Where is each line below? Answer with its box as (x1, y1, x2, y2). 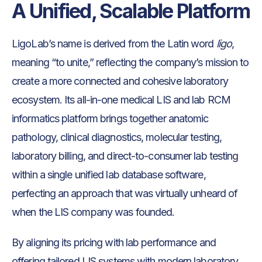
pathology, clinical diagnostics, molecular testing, (12, 130, 222, 143)
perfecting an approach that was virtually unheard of (12, 187, 238, 199)
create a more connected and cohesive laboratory (12, 74, 228, 87)
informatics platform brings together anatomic (12, 112, 209, 125)
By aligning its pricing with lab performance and (12, 236, 216, 249)
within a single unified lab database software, (12, 168, 206, 181)
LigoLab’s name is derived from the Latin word (12, 37, 216, 50)
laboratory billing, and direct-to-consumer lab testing (12, 149, 239, 162)
